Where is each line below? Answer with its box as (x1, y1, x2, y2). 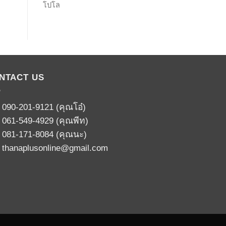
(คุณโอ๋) (53, 101, 86, 112)
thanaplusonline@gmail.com (2, 142, 108, 153)
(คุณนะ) (53, 129, 87, 139)
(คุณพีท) (53, 115, 88, 126)
